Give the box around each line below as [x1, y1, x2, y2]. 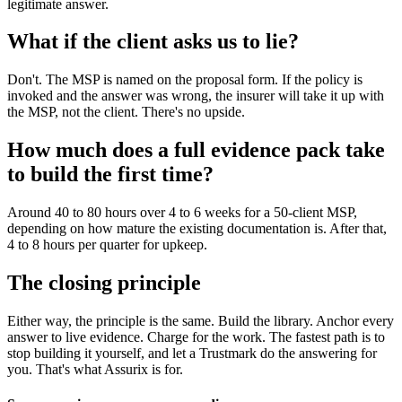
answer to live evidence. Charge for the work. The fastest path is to [7, 328, 385, 345]
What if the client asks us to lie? [7, 30, 299, 54]
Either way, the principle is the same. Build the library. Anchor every [7, 312, 394, 328]
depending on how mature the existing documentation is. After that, [7, 221, 387, 237]
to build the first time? [7, 162, 214, 187]
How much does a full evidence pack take [7, 138, 385, 162]
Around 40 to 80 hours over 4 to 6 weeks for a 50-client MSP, [7, 205, 357, 221]
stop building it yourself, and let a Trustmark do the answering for [7, 345, 377, 361]
